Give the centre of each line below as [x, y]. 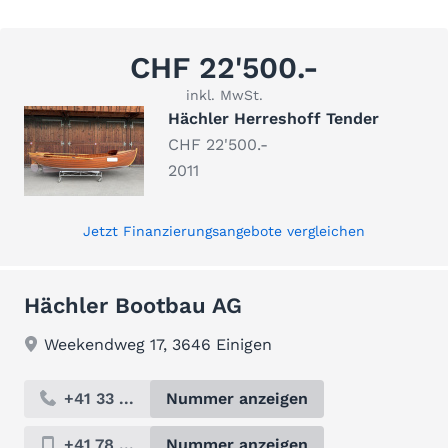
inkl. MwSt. [224, 95]
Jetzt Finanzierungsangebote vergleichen [224, 231]
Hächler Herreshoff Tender [273, 118]
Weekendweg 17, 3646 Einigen [158, 344]
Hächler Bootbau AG [133, 305]
